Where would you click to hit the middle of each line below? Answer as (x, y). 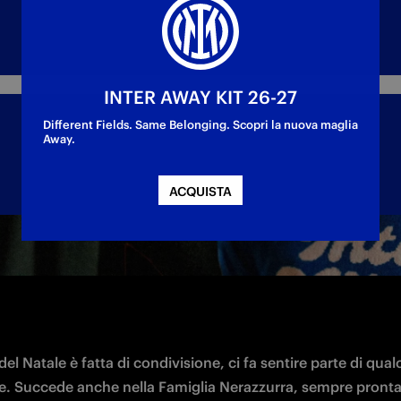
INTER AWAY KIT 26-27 (200, 97)
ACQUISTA (200, 192)
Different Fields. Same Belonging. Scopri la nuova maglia (200, 125)
